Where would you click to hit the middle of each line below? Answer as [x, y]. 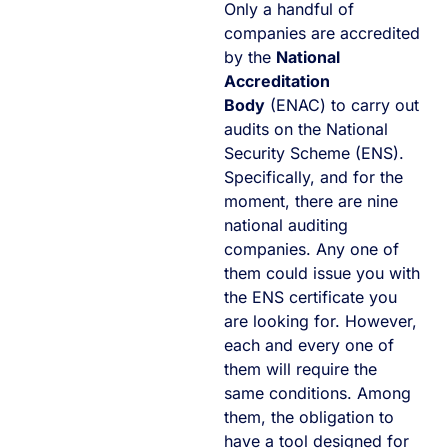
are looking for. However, [320, 320]
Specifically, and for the [313, 176]
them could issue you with [322, 272]
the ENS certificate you [310, 296]
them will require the [300, 368]
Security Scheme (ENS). [314, 152]
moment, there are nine [311, 200]
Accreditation [277, 80]
